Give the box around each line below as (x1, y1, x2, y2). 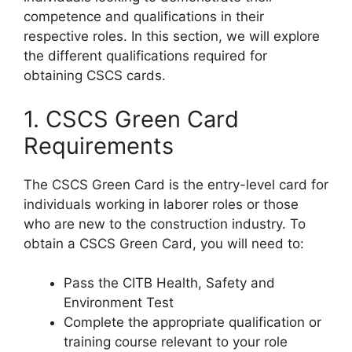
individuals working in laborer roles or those (24, 196, 299, 212)
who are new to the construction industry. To (24, 215, 306, 232)
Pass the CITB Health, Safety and (64, 275, 275, 291)
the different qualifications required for (24, 48, 267, 64)
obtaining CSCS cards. (24, 68, 166, 84)
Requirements (24, 131, 174, 159)
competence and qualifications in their (24, 9, 264, 25)
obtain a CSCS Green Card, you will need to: (24, 235, 304, 251)
